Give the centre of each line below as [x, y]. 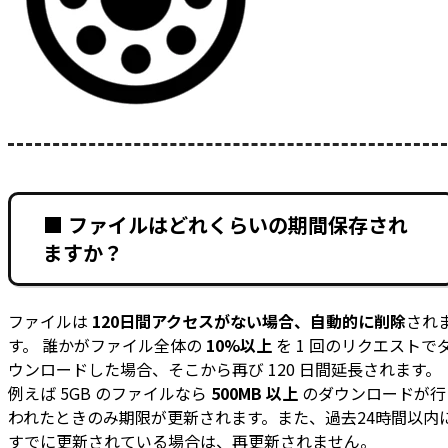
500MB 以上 [254, 392]
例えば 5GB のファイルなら [109, 392]
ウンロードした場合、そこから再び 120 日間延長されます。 [224, 368]
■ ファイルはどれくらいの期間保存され [225, 225]
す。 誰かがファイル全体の [107, 344]
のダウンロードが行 [372, 392]
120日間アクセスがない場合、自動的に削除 [249, 320]
